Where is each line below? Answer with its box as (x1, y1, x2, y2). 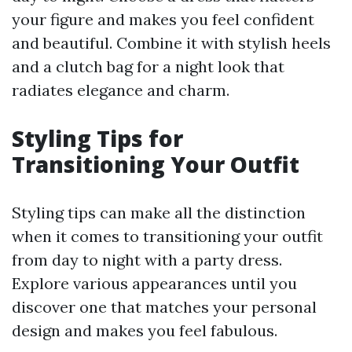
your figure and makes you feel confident (12, 9, 314, 29)
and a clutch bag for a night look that (12, 56, 284, 76)
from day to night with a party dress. (12, 249, 282, 269)
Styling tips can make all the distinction (12, 202, 306, 222)
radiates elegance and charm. (12, 79, 229, 100)
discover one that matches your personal (12, 296, 317, 317)
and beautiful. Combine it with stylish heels (12, 32, 331, 53)
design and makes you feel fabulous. (12, 320, 277, 340)
